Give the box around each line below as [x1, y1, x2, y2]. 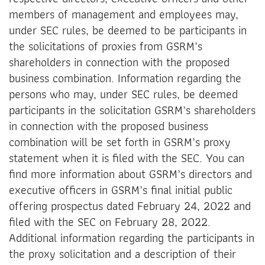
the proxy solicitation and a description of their [9, 244, 236, 263]
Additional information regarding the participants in [9, 228, 254, 247]
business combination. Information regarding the [9, 68, 241, 88]
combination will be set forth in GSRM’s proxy [9, 132, 231, 151]
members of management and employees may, [9, 4, 238, 24]
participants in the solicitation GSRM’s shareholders [9, 100, 256, 119]
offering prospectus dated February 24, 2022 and [9, 196, 251, 215]
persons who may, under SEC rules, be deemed [9, 84, 238, 104]
